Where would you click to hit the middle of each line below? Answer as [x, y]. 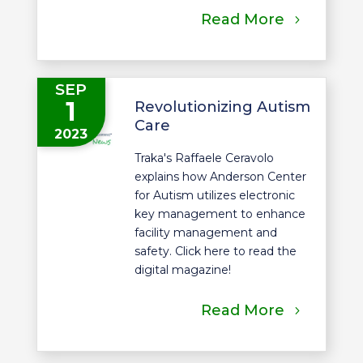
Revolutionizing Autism [222, 107]
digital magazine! [182, 270]
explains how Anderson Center [220, 177]
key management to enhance [220, 214]
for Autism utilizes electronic [214, 196]
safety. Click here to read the [215, 252]
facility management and [205, 233]
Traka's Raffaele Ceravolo [204, 158]
